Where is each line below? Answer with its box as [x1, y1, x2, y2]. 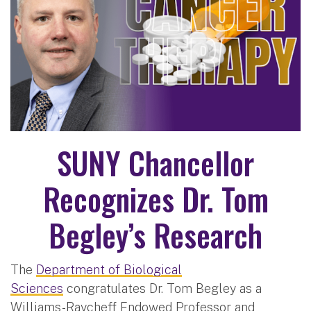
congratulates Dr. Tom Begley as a [63, 280, 262, 296]
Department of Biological [36, 262, 182, 277]
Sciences [10, 280, 63, 296]
